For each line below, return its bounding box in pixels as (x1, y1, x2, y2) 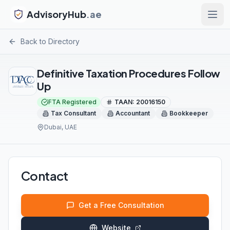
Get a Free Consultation (78, 201, 164, 209)
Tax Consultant (51, 109, 96, 117)
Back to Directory (21, 37, 80, 46)
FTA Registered (48, 98, 97, 106)
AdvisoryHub (27, 8, 86, 20)
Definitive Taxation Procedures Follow (37, 67, 220, 80)
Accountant (116, 109, 150, 117)
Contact (21, 168, 68, 183)
